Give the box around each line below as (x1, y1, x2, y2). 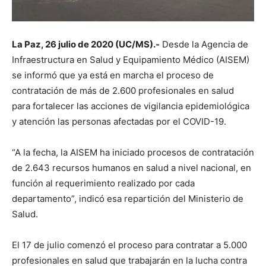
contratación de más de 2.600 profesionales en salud (12, 85, 234, 97)
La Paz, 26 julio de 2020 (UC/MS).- (12, 39, 160, 50)
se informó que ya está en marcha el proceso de (12, 69, 214, 81)
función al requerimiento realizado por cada (12, 178, 195, 189)
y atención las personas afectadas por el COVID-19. (12, 116, 226, 128)
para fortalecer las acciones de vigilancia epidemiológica (12, 100, 249, 112)
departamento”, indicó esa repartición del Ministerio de (12, 193, 243, 205)
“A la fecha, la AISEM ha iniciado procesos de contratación (12, 147, 254, 159)
